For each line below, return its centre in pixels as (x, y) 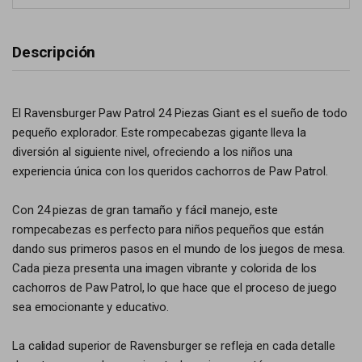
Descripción (54, 52)
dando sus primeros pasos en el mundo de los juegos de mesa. (179, 249)
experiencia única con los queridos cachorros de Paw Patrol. (170, 171)
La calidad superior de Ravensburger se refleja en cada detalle (174, 346)
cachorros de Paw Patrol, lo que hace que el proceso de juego (175, 288)
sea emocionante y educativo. (91, 307)
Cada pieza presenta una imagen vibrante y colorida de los (165, 268)
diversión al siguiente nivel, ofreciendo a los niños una (153, 152)
